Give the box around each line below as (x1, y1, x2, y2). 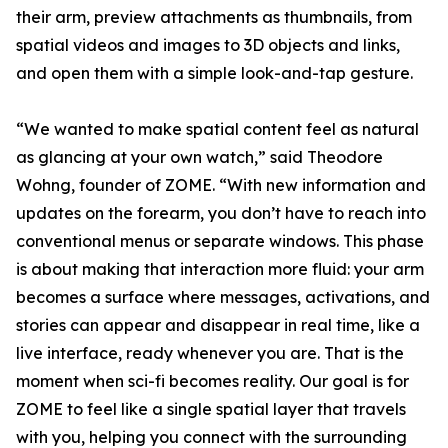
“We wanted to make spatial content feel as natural (16, 119, 419, 140)
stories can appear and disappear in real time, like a (16, 315, 420, 336)
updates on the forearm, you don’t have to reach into (16, 203, 426, 224)
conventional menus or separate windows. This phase (16, 231, 424, 252)
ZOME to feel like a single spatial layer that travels (16, 399, 406, 420)
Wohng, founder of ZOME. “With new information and (16, 175, 426, 196)
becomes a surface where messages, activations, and (16, 287, 430, 308)
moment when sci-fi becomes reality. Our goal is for (16, 371, 409, 392)
